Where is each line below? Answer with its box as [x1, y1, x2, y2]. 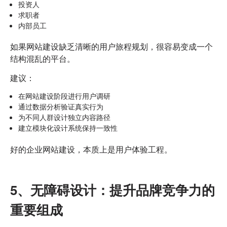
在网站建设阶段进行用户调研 [18, 90, 110, 101]
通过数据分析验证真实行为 [18, 101, 103, 111]
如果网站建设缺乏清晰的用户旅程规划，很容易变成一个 [10, 41, 213, 53]
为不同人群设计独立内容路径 [18, 111, 110, 122]
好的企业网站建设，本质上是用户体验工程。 [10, 143, 172, 155]
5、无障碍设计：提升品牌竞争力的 [10, 180, 215, 199]
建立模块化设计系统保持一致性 [18, 122, 118, 133]
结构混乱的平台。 [10, 53, 75, 65]
